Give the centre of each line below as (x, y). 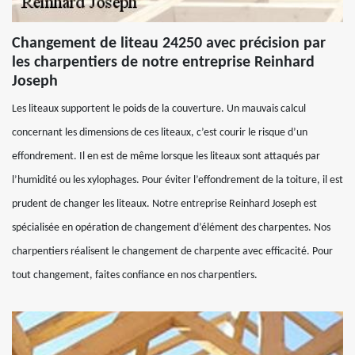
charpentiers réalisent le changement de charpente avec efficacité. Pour (172, 252)
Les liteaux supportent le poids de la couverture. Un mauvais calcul (159, 109)
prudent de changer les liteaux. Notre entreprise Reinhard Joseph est (164, 204)
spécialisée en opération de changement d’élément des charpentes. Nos (171, 228)
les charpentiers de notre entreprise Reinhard (163, 63)
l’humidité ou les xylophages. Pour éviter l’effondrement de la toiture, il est (177, 180)
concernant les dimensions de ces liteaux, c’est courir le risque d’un (160, 133)
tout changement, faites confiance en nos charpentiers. (135, 275)
